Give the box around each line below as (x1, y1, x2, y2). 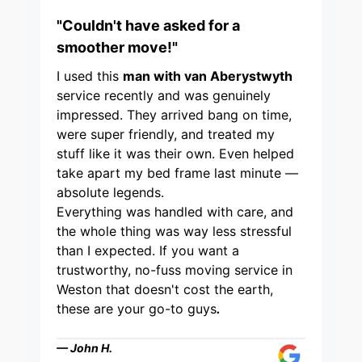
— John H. (57, 341, 112, 356)
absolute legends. (57, 184, 164, 201)
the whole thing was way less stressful (57, 223, 292, 240)
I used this (57, 68, 123, 85)
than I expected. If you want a (57, 242, 239, 259)
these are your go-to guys (57, 301, 217, 318)
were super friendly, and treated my (57, 126, 275, 143)
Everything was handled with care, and (57, 204, 293, 221)
